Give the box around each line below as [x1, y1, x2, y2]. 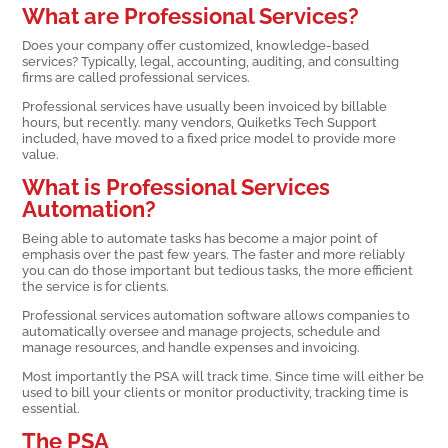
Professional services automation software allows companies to [22, 306, 411, 323]
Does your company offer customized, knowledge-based [22, 36, 370, 53]
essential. [22, 400, 81, 417]
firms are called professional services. [22, 68, 251, 85]
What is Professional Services [22, 173, 331, 200]
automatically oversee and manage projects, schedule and [22, 322, 381, 339]
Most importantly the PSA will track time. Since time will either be [22, 368, 425, 385]
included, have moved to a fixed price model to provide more [22, 130, 397, 147]
